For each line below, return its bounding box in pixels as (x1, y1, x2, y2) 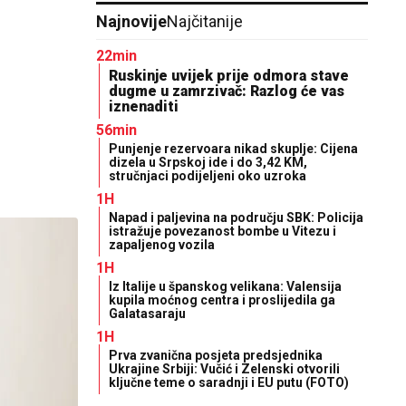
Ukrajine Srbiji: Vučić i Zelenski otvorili (109, 362, 340, 376)
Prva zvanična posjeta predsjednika (109, 348, 323, 362)
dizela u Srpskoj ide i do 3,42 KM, (109, 155, 307, 169)
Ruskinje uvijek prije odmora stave (109, 67, 349, 84)
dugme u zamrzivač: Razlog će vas (109, 82, 344, 100)
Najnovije (96, 12, 167, 31)
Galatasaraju (109, 306, 186, 321)
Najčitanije (167, 12, 244, 31)
